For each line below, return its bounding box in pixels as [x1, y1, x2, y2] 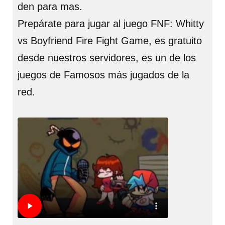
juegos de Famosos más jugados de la [18, 69, 189, 80]
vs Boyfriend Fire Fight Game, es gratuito [18, 35, 202, 46]
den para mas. [18, 1, 82, 12]
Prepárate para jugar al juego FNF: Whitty [18, 18, 204, 29]
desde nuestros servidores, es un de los [18, 52, 196, 63]
